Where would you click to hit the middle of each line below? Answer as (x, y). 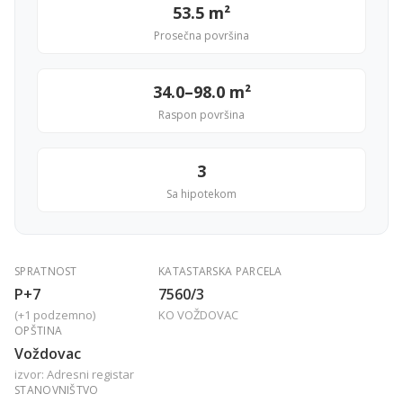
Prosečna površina (201, 36)
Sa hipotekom (201, 194)
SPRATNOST (46, 271)
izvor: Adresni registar (74, 374)
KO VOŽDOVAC (198, 315)
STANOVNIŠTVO (57, 390)
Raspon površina (201, 115)
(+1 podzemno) (55, 315)
